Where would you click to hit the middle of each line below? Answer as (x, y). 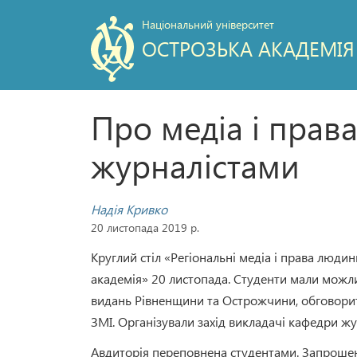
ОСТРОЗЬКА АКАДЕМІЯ (248, 48)
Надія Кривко (129, 210)
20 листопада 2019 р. (145, 228)
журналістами (195, 165)
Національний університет (208, 24)
